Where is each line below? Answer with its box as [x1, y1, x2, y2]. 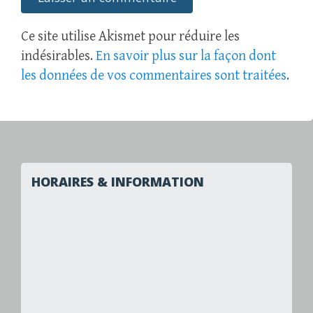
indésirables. [21, 48, 96, 65]
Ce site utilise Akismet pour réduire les [21, 29, 240, 45]
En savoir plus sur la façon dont [96, 48, 276, 65]
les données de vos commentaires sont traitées [21, 68, 286, 85]
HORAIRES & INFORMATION [31, 173, 204, 191]
